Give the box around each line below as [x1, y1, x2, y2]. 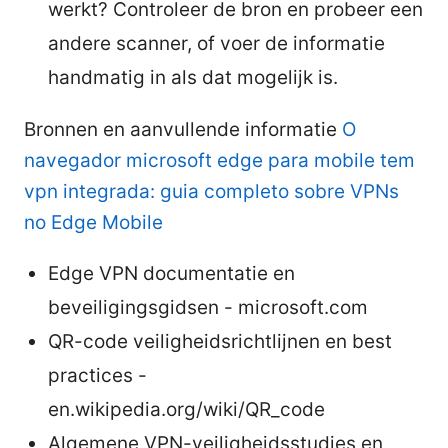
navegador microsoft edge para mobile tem [24, 148, 415, 172]
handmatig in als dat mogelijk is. [48, 65, 338, 89]
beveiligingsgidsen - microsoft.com [48, 295, 368, 319]
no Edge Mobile [24, 210, 163, 234]
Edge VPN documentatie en [48, 261, 295, 285]
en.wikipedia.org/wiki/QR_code [48, 397, 325, 421]
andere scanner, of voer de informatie [48, 31, 385, 55]
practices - [48, 363, 147, 387]
